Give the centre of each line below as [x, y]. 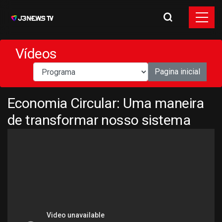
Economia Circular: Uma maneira [106, 103]
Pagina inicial [177, 72]
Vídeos [36, 54]
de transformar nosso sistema [99, 120]
